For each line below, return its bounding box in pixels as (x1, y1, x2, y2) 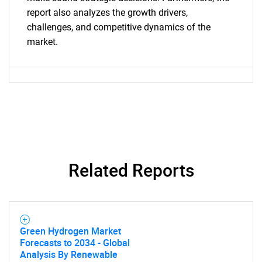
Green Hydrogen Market (20, 225, 121, 237)
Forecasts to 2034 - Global (20, 236, 130, 249)
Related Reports (68, 158, 194, 182)
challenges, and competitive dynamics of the (27, 22, 211, 33)
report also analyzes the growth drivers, (27, 7, 188, 18)
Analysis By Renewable (20, 248, 118, 261)
